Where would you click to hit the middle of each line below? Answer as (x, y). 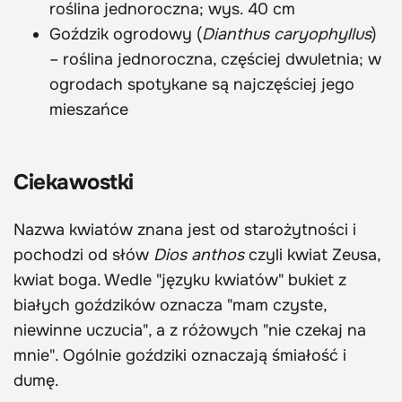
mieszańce (89, 110)
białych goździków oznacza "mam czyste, (170, 306)
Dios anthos (199, 255)
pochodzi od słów (83, 255)
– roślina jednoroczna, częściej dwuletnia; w (215, 60)
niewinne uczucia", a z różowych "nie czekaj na (190, 331)
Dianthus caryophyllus (287, 35)
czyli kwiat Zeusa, (312, 255)
